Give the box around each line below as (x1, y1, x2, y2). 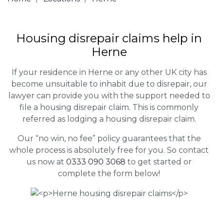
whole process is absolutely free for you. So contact (9, 145, 209, 155)
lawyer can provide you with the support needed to (8, 91, 210, 101)
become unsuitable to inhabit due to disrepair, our (11, 79, 207, 89)
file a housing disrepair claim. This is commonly (19, 103, 199, 112)
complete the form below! (58, 169, 160, 179)
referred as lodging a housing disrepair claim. (22, 114, 196, 124)
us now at (26, 157, 66, 167)
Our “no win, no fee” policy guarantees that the (17, 134, 201, 144)
